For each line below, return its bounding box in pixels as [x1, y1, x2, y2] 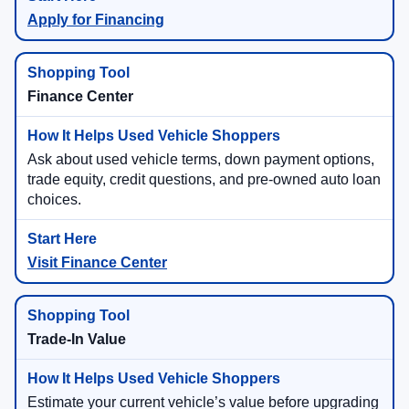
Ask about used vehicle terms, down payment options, [27, 152, 374, 168]
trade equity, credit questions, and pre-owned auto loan [27, 172, 381, 188]
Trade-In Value [27, 331, 126, 348]
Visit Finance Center [27, 255, 167, 271]
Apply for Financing [27, 12, 164, 28]
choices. [27, 192, 81, 208]
